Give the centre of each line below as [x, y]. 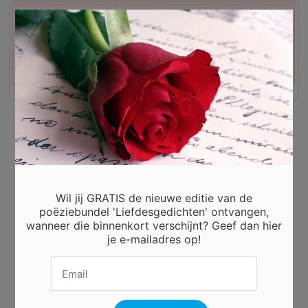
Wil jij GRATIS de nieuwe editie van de [154, 198]
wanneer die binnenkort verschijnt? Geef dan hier [154, 226]
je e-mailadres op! [154, 240]
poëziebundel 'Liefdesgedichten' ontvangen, [154, 212]
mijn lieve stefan [257, 20]
